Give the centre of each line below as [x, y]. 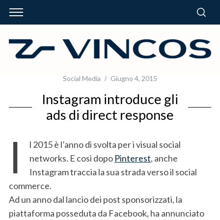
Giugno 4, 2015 [134, 78]
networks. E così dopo [72, 158]
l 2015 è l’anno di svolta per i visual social [105, 144]
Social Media [82, 78]
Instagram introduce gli [110, 99]
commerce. [30, 185]
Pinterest [132, 158]
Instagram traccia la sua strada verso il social [113, 172]
